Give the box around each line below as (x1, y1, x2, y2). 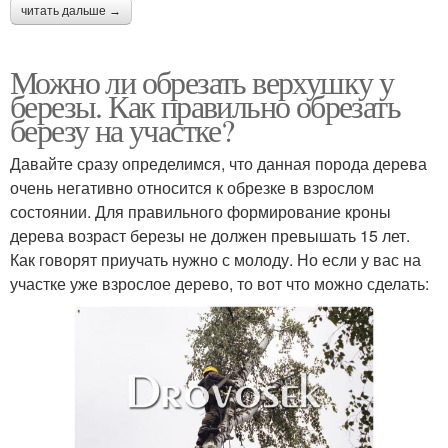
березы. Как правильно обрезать (10, 83, 400, 127)
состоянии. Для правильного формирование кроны (10, 199, 391, 223)
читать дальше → (21, 3, 121, 18)
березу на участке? (10, 107, 234, 151)
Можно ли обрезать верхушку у (10, 59, 394, 103)
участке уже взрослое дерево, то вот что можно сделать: (10, 271, 429, 295)
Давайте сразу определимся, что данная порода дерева (10, 151, 427, 175)
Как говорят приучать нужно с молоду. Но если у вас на (10, 247, 421, 271)
